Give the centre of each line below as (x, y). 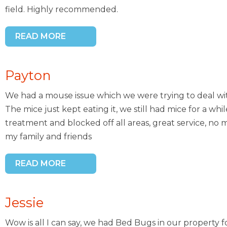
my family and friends (48, 137)
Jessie (24, 203)
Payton (28, 75)
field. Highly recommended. (62, 10)
